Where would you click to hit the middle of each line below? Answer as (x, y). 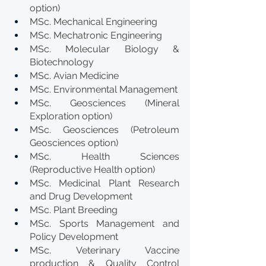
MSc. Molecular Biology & (104, 49)
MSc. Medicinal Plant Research (104, 183)
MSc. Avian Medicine (74, 76)
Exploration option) (71, 116)
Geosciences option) (74, 143)
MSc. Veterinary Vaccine (104, 250)
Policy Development (74, 237)
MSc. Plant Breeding (74, 210)
